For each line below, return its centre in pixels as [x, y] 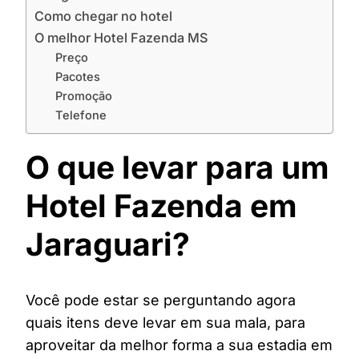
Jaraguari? [108, 244]
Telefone [81, 115]
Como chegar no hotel [103, 16]
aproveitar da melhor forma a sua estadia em [179, 345]
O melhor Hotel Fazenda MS [121, 38]
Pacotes [77, 77]
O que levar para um [177, 167]
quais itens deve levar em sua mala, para [165, 323]
